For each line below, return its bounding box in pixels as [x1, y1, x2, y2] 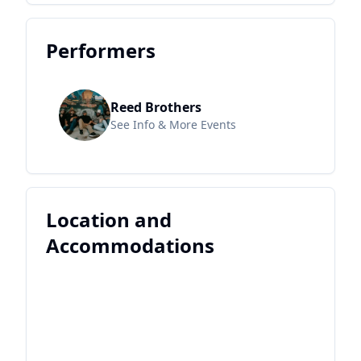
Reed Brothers [110, 98, 201, 117]
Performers [46, 37, 156, 64]
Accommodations [46, 232, 214, 259]
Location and [46, 206, 172, 234]
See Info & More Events [110, 117, 236, 133]
